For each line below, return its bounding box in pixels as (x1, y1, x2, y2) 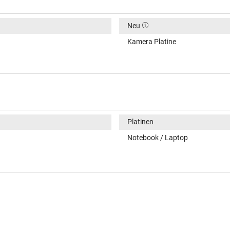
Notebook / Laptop (127, 133, 188, 142)
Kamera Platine (127, 37, 176, 46)
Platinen (127, 118, 154, 126)
